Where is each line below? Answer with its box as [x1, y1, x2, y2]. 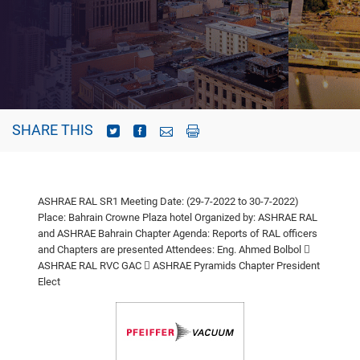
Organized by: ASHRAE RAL [192, 211, 317, 223]
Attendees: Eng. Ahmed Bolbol [163, 243, 301, 256]
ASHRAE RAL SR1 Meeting [38, 194, 157, 207]
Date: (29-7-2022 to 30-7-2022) [157, 194, 299, 207]
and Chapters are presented [38, 243, 163, 256]
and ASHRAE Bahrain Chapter [38, 227, 170, 239]
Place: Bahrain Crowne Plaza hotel [38, 211, 192, 223]
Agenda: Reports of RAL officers [170, 227, 317, 239]
